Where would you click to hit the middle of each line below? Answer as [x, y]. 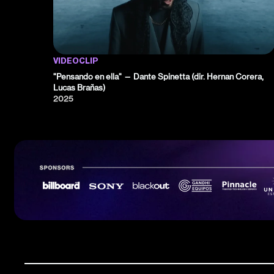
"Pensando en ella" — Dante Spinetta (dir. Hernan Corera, [158, 77]
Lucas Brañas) [79, 88]
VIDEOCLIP [76, 61]
